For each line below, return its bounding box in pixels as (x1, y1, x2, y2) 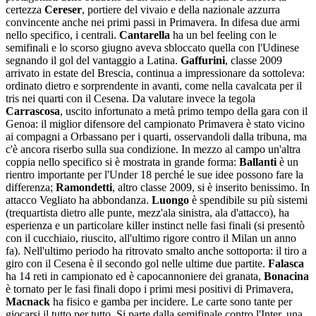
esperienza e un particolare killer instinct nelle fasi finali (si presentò (6, 219, 305, 231)
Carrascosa (6, 104, 60, 117)
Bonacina (264, 269, 309, 282)
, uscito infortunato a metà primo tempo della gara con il (60, 104, 308, 117)
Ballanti (239, 155, 276, 168)
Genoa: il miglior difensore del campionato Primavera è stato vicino (6, 117, 305, 130)
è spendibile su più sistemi (189, 193, 308, 206)
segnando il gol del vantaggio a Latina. (6, 54, 181, 66)
